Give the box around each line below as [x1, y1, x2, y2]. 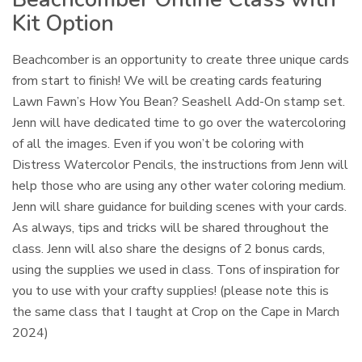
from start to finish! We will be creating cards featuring [12, 72, 322, 90]
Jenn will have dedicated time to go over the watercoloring [12, 114, 347, 133]
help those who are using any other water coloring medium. [12, 177, 347, 196]
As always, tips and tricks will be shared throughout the [12, 219, 330, 238]
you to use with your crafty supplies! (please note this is [12, 282, 330, 301]
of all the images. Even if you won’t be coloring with [12, 135, 305, 154]
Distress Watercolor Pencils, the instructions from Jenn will [12, 156, 349, 175]
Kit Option [12, 9, 114, 40]
